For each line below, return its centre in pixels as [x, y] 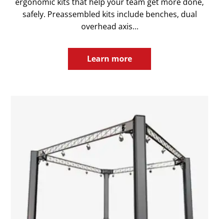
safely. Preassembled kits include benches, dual [109, 14]
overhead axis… [109, 27]
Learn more [109, 59]
